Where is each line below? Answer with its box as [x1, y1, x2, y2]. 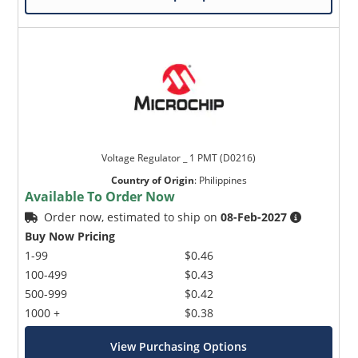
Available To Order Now [25, 188, 176, 206]
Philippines [198, 173, 247, 188]
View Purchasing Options [110, 339, 248, 355]
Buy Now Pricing [25, 229, 116, 245]
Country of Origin [110, 173, 194, 188]
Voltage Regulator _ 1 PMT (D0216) [101, 151, 257, 165]
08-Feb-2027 [221, 209, 288, 225]
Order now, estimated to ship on [44, 209, 221, 225]
